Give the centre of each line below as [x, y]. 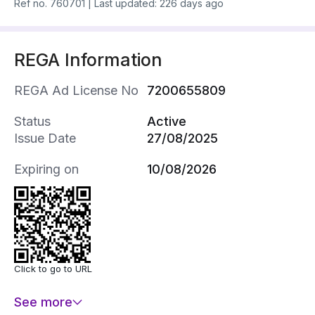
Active [167, 122]
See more [43, 302]
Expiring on [46, 169]
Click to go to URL [53, 269]
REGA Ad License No [76, 91]
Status [32, 122]
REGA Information [88, 60]
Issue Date [45, 139]
